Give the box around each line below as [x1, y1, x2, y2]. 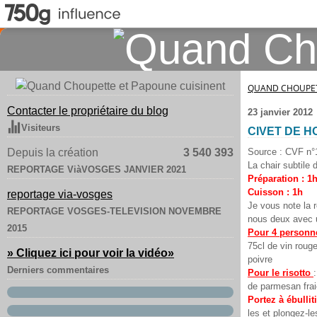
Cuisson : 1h [248, 187, 303, 197]
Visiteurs [21, 122, 60, 133]
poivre [248, 254, 272, 265]
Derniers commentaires [7, 265, 109, 275]
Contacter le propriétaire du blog [7, 105, 168, 117]
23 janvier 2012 [248, 107, 313, 117]
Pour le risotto [248, 267, 311, 278]
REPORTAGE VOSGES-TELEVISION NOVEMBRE [7, 206, 221, 217]
